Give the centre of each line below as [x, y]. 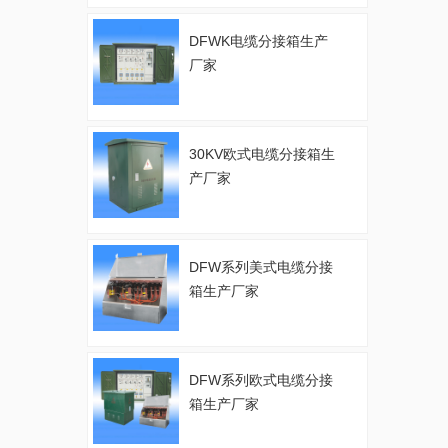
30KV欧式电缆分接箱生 [262, 154]
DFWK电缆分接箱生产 [258, 41]
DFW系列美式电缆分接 [261, 267]
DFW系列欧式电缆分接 [261, 380]
